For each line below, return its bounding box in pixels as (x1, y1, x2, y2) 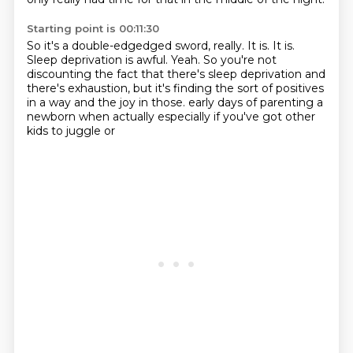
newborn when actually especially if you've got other (26, 110, 315, 124)
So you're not (203, 53, 277, 67)
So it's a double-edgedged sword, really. (26, 39, 247, 53)
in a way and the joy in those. (26, 95, 188, 110)
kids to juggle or (26, 124, 115, 138)
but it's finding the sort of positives (132, 81, 324, 95)
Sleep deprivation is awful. (26, 53, 171, 67)
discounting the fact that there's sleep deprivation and (26, 67, 325, 81)
